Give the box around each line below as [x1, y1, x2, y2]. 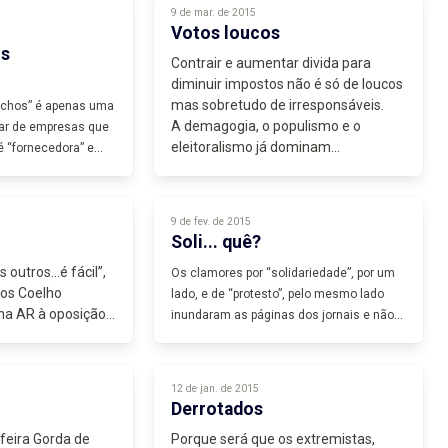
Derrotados [171, 398, 264, 419]
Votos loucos [171, 22, 281, 43]
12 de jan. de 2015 [171, 382, 260, 395]
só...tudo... [171, 329, 229, 343]
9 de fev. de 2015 [171, 215, 252, 228]
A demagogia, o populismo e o [171, 118, 362, 134]
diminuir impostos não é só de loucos [171, 76, 404, 92]
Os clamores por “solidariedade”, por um [171, 266, 396, 280]
